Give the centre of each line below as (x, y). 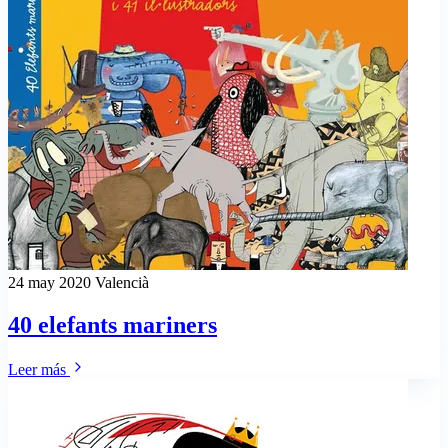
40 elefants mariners (112, 324)
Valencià (122, 282)
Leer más (39, 369)
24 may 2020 (51, 282)
